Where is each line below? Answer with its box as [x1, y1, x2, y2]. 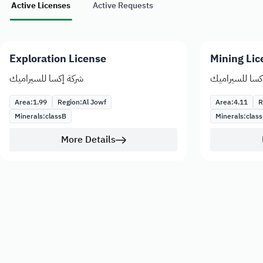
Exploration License [9, 50, 106, 67]
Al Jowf [82, 97, 106, 108]
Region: [58, 97, 82, 108]
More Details [60, 133, 116, 147]
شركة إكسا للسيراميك [9, 72, 83, 86]
